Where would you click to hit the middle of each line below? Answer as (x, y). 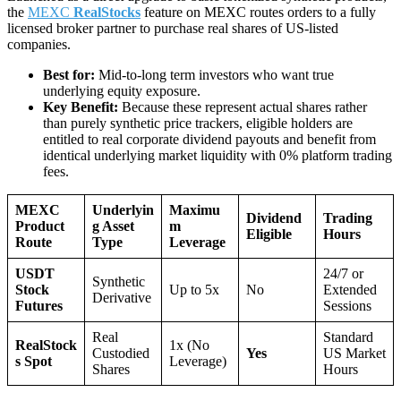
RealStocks (107, 13)
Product (40, 226)
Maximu (195, 210)
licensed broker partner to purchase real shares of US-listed (173, 29)
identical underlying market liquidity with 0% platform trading (218, 156)
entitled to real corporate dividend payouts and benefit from (209, 140)
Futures (39, 306)
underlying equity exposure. (122, 91)
